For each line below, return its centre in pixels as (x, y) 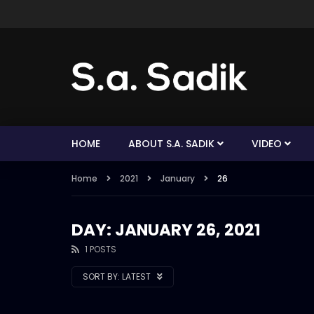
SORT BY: (101, 277)
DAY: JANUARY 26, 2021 (166, 230)
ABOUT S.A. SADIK (171, 144)
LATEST (137, 277)
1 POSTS (101, 249)
